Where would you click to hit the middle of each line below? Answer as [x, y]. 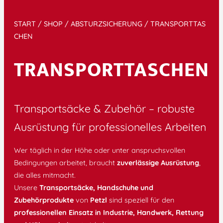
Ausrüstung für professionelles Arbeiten [110, 126]
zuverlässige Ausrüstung [158, 163]
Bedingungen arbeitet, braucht [65, 163]
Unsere [27, 188]
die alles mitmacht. [45, 175]
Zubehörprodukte [44, 200]
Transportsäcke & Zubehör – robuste [104, 108]
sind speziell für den [141, 200]
